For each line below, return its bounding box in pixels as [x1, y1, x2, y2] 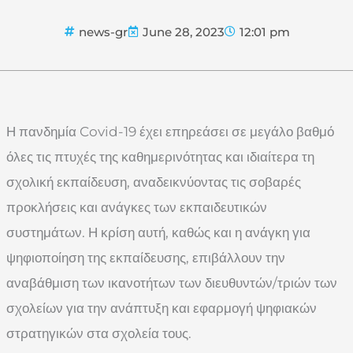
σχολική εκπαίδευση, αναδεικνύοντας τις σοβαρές [6, 173, 301, 190]
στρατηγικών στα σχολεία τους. [6, 325, 191, 341]
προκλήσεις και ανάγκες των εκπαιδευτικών [6, 199, 267, 215]
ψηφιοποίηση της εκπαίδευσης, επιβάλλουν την [6, 249, 285, 266]
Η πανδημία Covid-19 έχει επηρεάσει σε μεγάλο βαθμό [6, 123, 334, 139]
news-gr [78, 24, 128, 39]
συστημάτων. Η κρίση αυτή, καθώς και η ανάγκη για [6, 224, 310, 240]
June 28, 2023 [142, 24, 225, 39]
